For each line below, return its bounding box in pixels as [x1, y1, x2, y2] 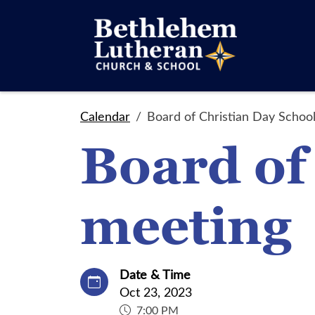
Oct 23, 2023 [120, 283, 192, 300]
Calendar [80, 108, 130, 124]
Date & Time [120, 266, 191, 283]
